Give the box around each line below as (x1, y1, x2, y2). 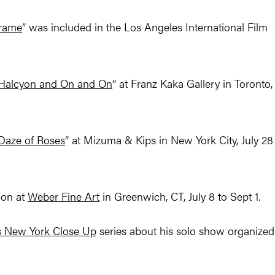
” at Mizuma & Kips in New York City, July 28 (65, 132, 273, 148)
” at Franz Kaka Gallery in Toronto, (112, 76, 273, 91)
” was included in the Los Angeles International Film (22, 19, 268, 35)
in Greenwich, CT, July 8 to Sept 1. (99, 188, 260, 204)
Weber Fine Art (28, 188, 99, 204)
